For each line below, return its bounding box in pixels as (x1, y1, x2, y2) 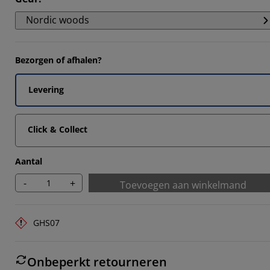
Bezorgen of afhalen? (15, 54, 102, 66)
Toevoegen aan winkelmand (120, 178, 246, 192)
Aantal (15, 155, 42, 167)
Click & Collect (28, 124, 87, 135)
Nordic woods (26, 13, 89, 27)
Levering (28, 84, 64, 95)
